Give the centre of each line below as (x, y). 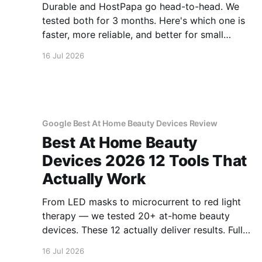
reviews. (60, 244)
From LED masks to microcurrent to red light (142, 201)
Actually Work (94, 178)
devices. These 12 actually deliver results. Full (142, 230)
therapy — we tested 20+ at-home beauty (136, 216)
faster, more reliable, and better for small (133, 35)
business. (62, 49)
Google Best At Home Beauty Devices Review (130, 123)
